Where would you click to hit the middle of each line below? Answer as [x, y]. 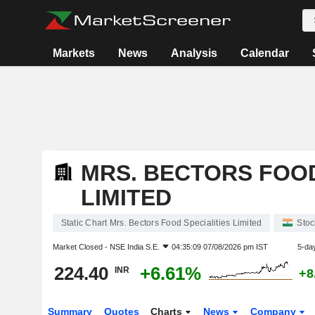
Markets [74, 53]
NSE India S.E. [134, 247]
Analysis [194, 53]
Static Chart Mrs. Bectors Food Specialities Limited [161, 223]
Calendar [265, 53]
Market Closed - [81, 247]
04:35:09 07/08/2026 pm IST [219, 247]
